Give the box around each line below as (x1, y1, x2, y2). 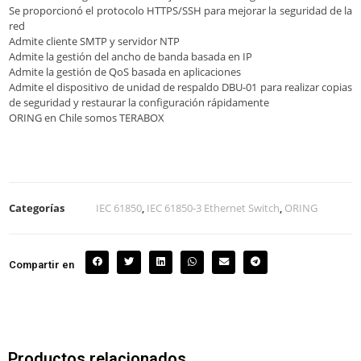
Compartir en (9, 258, 74, 271)
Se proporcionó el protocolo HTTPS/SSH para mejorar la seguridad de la (9, 2, 352, 18)
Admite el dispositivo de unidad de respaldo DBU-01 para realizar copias (9, 79, 352, 94)
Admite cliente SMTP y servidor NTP (9, 33, 180, 48)
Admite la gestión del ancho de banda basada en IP (9, 48, 252, 64)
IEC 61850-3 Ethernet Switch (147, 200, 280, 215)
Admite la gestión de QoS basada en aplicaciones (9, 64, 241, 79)
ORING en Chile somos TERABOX (9, 110, 164, 125)
